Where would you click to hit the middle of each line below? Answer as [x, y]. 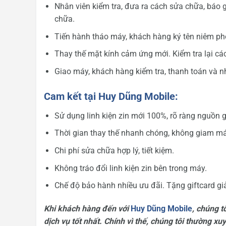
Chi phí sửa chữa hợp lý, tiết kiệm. [114, 150]
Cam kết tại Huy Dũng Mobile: [111, 96]
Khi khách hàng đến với [87, 208]
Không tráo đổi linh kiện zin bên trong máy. [130, 168]
